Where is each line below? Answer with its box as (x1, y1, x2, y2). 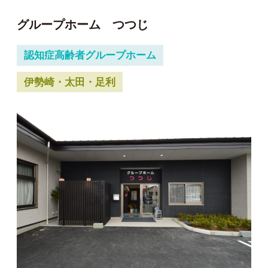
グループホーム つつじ (17, 18, 148, 32)
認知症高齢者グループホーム (23, 49, 156, 61)
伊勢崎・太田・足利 (23, 76, 115, 88)
